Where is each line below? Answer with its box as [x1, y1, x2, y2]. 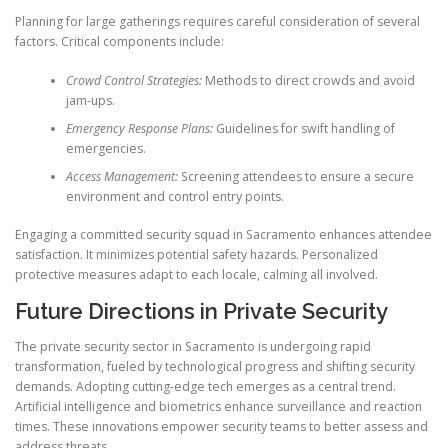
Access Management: [65, 167, 178, 185]
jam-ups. [65, 91, 115, 109]
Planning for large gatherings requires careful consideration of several [15, 13, 420, 31]
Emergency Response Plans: [65, 119, 213, 137]
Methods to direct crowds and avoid [201, 71, 415, 89]
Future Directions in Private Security [15, 298, 388, 325]
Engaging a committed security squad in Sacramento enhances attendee [15, 225, 432, 243]
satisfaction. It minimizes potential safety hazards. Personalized [15, 245, 378, 263]
